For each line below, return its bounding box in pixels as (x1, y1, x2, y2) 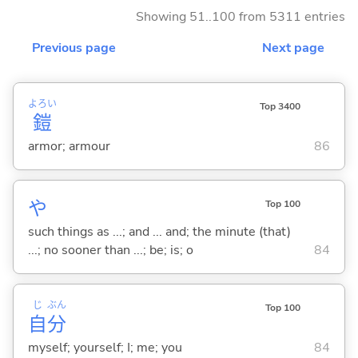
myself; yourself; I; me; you (27, 338, 182, 356)
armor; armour (27, 137, 110, 155)
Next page (262, 38, 324, 57)
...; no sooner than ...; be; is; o (27, 241, 193, 259)
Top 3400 (259, 99, 300, 113)
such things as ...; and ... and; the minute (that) (27, 222, 291, 241)
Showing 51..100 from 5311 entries (136, 7, 345, 26)
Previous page (32, 38, 116, 57)
